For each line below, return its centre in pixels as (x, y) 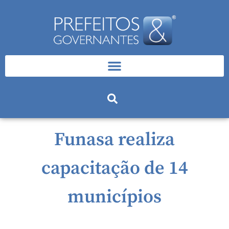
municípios (114, 197)
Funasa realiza (114, 140)
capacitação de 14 (114, 168)
